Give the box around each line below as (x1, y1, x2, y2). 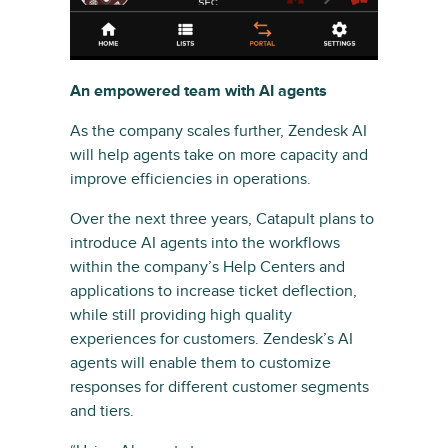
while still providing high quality (70, 305, 292, 326)
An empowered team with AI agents (70, 81, 327, 102)
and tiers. (70, 401, 134, 422)
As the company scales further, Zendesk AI (70, 121, 367, 142)
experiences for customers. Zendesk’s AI (70, 329, 353, 350)
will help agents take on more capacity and (70, 145, 368, 166)
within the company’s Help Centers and (70, 257, 345, 278)
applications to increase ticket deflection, (70, 281, 357, 302)
